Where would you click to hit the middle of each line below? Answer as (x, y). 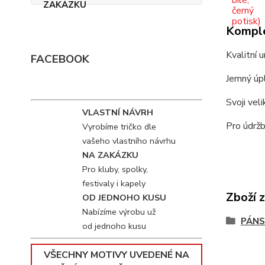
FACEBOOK (60, 59)
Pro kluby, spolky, (115, 169)
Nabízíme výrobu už (119, 212)
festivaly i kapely (114, 183)
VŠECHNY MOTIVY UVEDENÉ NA (116, 255)
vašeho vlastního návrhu (129, 141)
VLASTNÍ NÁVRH (117, 112)
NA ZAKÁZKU (110, 155)
